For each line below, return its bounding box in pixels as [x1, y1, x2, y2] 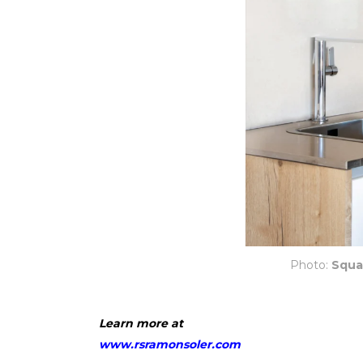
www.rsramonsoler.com [99, 336, 241, 352]
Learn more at [99, 315, 183, 331]
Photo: [289, 257, 331, 272]
